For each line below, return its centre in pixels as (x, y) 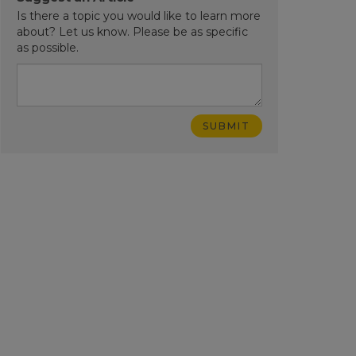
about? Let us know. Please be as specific (132, 32)
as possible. (47, 48)
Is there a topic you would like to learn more (138, 16)
